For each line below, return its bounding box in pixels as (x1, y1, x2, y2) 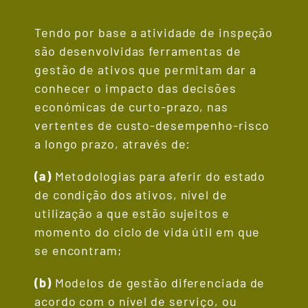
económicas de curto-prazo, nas (34, 99, 228, 115)
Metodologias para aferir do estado (51, 168, 266, 184)
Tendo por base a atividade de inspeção (34, 25, 274, 41)
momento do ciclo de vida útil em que (34, 224, 261, 240)
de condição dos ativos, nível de (34, 187, 228, 203)
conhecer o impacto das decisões (34, 80, 236, 96)
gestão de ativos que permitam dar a (34, 62, 256, 78)
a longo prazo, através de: (34, 136, 191, 152)
